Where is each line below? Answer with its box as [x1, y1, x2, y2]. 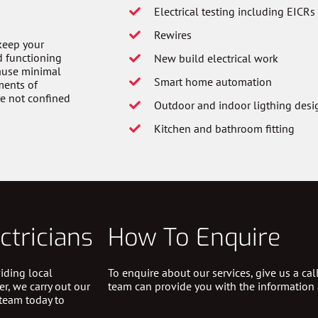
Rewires [154, 28, 192, 42]
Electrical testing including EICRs [154, 4, 315, 18]
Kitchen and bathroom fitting [154, 121, 295, 136]
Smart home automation [154, 75, 272, 89]
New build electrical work [154, 51, 278, 65]
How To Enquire [108, 221, 280, 253]
